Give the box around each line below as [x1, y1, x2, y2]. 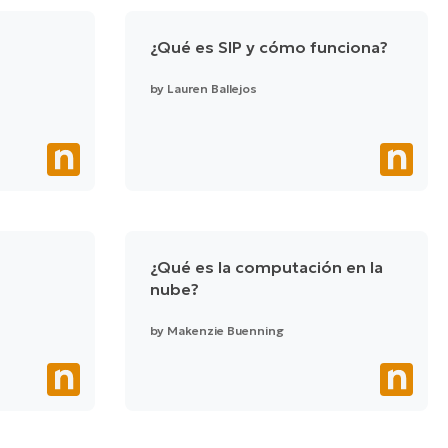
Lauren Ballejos [167, 81, 257, 97]
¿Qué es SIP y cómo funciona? [149, 37, 388, 58]
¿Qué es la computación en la [149, 257, 383, 278]
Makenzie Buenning [167, 323, 284, 339]
